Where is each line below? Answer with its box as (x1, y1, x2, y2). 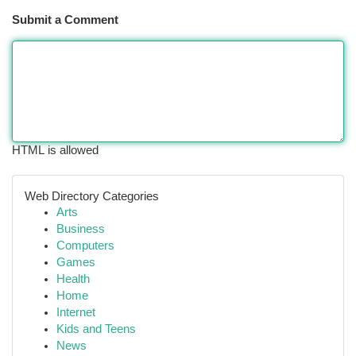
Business (56, 222, 105, 235)
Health (56, 273, 90, 285)
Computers (56, 239, 114, 252)
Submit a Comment (12, 14, 118, 26)
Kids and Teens (56, 323, 136, 335)
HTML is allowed (12, 144, 99, 157)
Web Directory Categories (25, 189, 159, 203)
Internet (56, 306, 95, 319)
